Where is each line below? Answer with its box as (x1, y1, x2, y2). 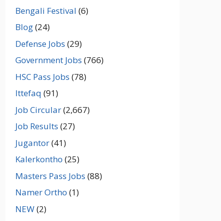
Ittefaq (15, 87, 42, 99)
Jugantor (15, 137, 50, 148)
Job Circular (15, 104, 62, 115)
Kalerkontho (15, 153, 63, 165)
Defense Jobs (15, 37, 66, 49)
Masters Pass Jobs (15, 170, 86, 182)
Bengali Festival (15, 4, 77, 16)
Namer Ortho (15, 186, 68, 198)
